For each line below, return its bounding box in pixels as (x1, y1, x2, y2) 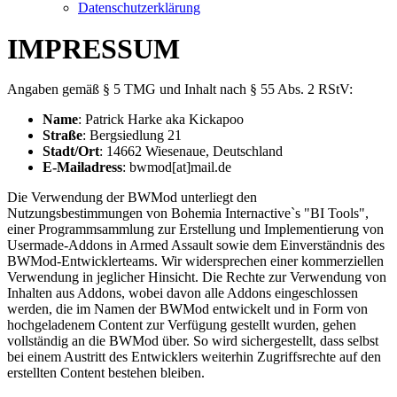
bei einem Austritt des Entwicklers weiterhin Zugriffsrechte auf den (7, 349, 381, 365)
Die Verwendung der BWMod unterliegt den (7, 190, 257, 206)
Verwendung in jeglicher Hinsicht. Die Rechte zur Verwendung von (7, 269, 386, 285)
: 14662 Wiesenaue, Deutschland (99, 144, 283, 160)
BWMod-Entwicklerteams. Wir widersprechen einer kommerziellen (7, 253, 384, 269)
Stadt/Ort (43, 144, 99, 160)
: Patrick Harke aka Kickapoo (78, 112, 244, 128)
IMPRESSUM (7, 32, 180, 65)
